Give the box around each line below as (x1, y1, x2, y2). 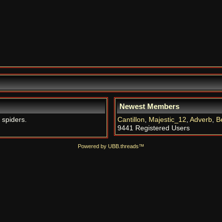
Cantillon (117, 116, 145, 123)
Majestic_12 (149, 116, 186, 123)
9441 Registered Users (117, 124, 190, 132)
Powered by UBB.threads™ (78, 143, 144, 149)
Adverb (190, 116, 212, 123)
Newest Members (119, 103, 179, 111)
